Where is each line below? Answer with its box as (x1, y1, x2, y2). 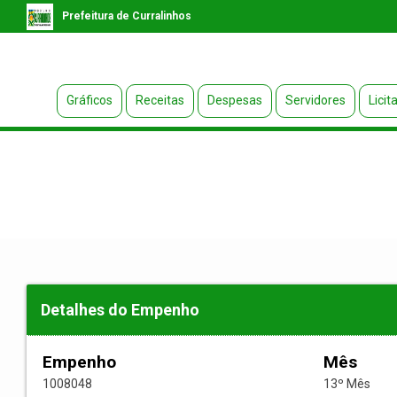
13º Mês (323, 377, 370, 392)
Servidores (284, 93, 346, 108)
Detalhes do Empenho (41, 300, 199, 320)
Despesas (206, 93, 262, 108)
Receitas (135, 93, 184, 108)
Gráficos (66, 93, 113, 108)
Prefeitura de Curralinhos (62, 10, 191, 22)
